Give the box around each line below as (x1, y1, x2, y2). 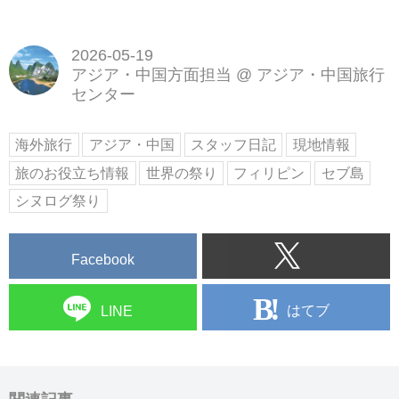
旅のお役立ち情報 (15, 165, 130, 181)
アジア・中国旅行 (256, 65, 385, 84)
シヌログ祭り (15, 193, 102, 209)
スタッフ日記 (191, 136, 277, 152)
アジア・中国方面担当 (70, 65, 232, 84)
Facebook (71, 252, 134, 268)
